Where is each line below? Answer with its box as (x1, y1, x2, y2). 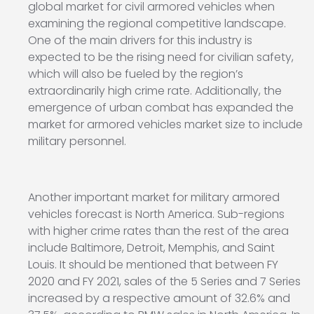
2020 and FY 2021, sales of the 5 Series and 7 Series (28, 273, 301, 290)
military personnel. (28, 133, 126, 150)
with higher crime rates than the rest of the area (28, 223, 289, 240)
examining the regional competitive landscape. (28, 15, 286, 32)
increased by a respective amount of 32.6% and (28, 290, 290, 307)
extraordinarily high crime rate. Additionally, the (28, 83, 282, 100)
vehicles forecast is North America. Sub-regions (28, 206, 285, 223)
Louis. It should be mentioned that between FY (28, 257, 278, 273)
